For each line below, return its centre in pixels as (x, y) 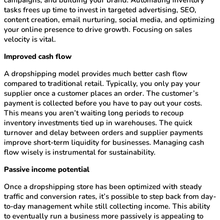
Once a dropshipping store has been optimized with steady (103, 187)
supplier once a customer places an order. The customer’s (101, 94)
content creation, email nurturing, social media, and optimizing (109, 20)
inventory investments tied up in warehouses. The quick (98, 123)
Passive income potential (47, 170)
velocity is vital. (30, 40)
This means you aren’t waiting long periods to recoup (94, 113)
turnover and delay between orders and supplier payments (103, 133)
